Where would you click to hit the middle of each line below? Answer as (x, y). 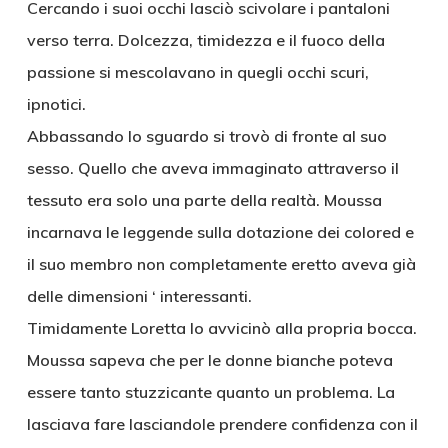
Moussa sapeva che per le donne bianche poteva (209, 360)
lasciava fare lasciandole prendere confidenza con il (222, 424)
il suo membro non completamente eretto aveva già (221, 264)
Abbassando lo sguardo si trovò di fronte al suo (206, 136)
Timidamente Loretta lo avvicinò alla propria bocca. (221, 328)
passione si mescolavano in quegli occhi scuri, (197, 72)
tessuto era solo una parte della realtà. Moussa (204, 200)
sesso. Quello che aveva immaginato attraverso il (212, 168)
